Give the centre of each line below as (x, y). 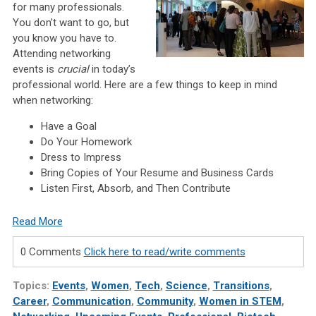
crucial (73, 69)
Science (186, 286)
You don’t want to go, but (71, 23)
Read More (37, 222)
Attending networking (61, 54)
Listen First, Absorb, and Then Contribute (135, 189)
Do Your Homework (86, 142)
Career (29, 302)
